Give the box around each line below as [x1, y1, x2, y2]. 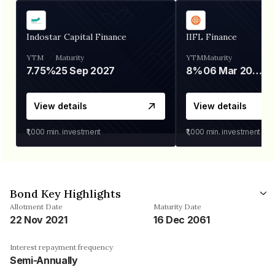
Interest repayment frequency [10, 242, 113, 252]
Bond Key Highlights [10, 186, 121, 201]
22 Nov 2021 [10, 213, 68, 226]
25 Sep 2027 [55, 64, 115, 77]
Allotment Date [10, 201, 63, 211]
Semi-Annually [10, 254, 78, 266]
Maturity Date [153, 201, 201, 211]
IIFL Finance [186, 31, 237, 42]
